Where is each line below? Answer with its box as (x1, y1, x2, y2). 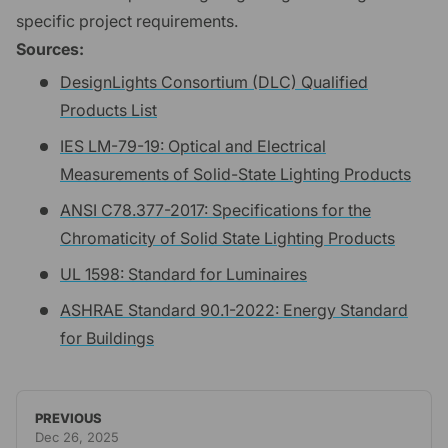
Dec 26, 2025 (35, 428, 119, 445)
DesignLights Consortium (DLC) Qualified (60, 72, 368, 93)
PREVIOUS (35, 409, 102, 426)
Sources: (16, 38, 84, 59)
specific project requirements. (16, 10, 238, 31)
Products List (60, 100, 157, 121)
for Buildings (60, 328, 154, 349)
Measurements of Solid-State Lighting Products (60, 164, 411, 185)
